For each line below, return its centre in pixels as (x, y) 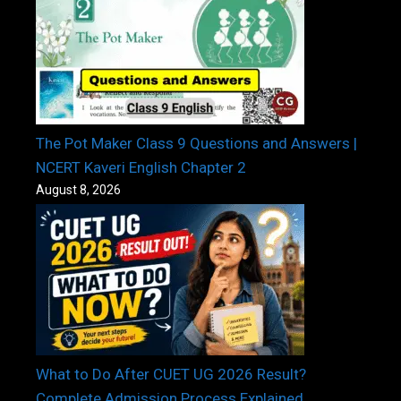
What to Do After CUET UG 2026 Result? (171, 375)
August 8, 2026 (78, 190)
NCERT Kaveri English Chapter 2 (141, 168)
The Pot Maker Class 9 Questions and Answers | (196, 144)
